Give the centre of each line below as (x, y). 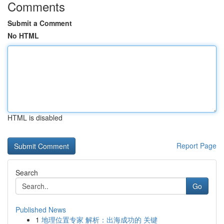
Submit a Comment (40, 23)
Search (27, 172)
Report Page (196, 145)
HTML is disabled (35, 117)
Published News (41, 209)
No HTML (23, 35)
